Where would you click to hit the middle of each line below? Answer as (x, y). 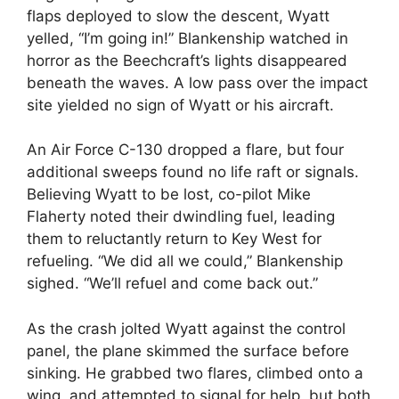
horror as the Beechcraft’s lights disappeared (187, 60)
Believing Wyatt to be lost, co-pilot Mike (169, 195)
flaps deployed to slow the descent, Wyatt (178, 16)
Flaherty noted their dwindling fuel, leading (181, 217)
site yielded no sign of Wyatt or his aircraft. (180, 105)
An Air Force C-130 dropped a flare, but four (185, 150)
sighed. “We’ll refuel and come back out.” (172, 284)
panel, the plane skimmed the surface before (188, 350)
